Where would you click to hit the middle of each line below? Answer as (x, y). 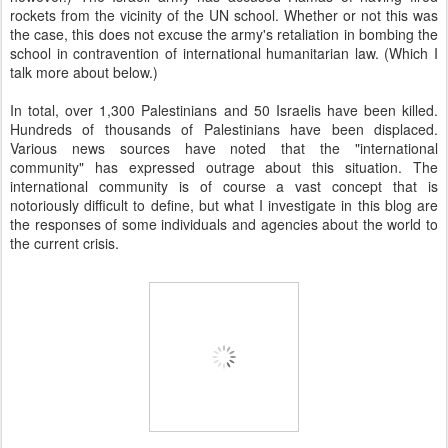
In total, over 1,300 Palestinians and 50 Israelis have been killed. (224, 110)
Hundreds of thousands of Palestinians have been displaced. (224, 129)
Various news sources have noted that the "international (224, 148)
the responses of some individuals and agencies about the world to (224, 224)
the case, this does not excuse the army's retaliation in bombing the (224, 34)
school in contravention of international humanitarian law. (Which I (224, 53)
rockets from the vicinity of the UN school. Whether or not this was (224, 15)
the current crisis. (64, 243)
